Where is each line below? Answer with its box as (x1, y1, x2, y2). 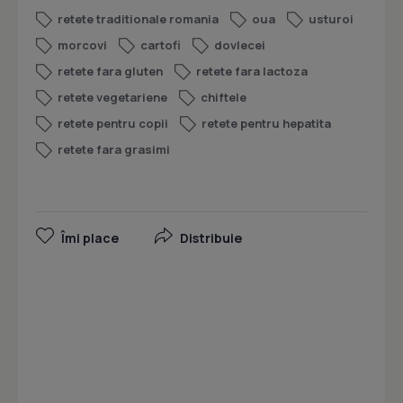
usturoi (309, 11, 354, 28)
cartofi (140, 37, 181, 54)
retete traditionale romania (58, 11, 219, 28)
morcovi (58, 37, 107, 54)
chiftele (201, 89, 246, 106)
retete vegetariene (58, 89, 167, 106)
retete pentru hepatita (201, 115, 331, 132)
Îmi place (61, 229, 119, 247)
